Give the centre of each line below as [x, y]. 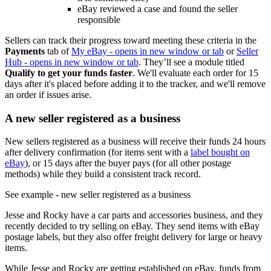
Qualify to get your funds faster [69, 73]
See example [29, 195]
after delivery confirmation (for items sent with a [98, 152]
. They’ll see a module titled [191, 62]
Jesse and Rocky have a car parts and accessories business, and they [134, 215]
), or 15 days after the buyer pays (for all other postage [128, 163]
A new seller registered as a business [93, 118]
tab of [58, 51]
